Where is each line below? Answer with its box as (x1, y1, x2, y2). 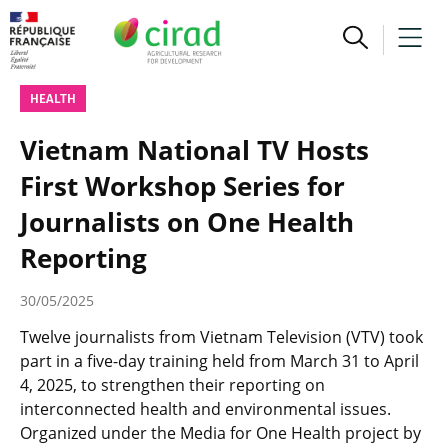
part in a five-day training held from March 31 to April (20, 350, 419, 372)
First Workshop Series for (20, 168, 345, 204)
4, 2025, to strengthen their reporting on (20, 374, 325, 396)
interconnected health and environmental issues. (20, 398, 391, 420)
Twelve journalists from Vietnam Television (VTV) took (20, 326, 423, 348)
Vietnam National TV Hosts (20, 132, 369, 168)
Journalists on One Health (20, 204, 354, 240)
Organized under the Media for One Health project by (20, 422, 421, 444)
